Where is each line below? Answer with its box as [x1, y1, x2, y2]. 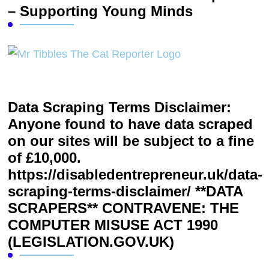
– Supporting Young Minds [8, 2, 193, 19]
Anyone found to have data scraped [8, 115, 253, 132]
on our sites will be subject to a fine [8, 132, 255, 149]
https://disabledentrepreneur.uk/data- [8, 166, 263, 183]
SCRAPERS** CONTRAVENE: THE [8, 199, 240, 216]
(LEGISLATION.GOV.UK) [8, 233, 175, 250]
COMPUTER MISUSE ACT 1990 [8, 216, 219, 233]
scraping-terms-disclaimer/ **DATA [8, 183, 243, 199]
